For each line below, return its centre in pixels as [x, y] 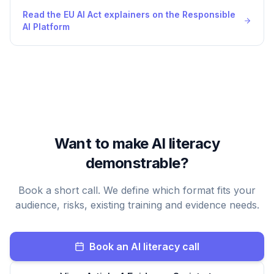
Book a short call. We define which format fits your [137, 190]
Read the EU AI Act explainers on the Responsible [129, 14]
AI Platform [46, 27]
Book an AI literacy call [144, 246]
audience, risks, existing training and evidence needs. [137, 205]
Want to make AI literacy [137, 143]
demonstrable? [137, 163]
